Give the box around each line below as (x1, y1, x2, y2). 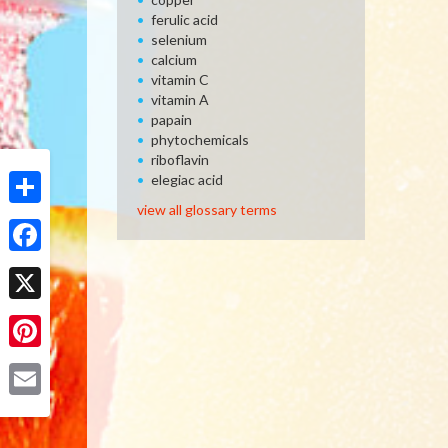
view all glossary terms (137, 201, 277, 218)
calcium (151, 51, 197, 68)
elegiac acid (151, 171, 223, 188)
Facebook (9, 258, 69, 275)
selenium (151, 31, 207, 48)
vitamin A (151, 91, 209, 108)
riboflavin (151, 151, 209, 168)
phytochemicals (151, 131, 249, 148)
